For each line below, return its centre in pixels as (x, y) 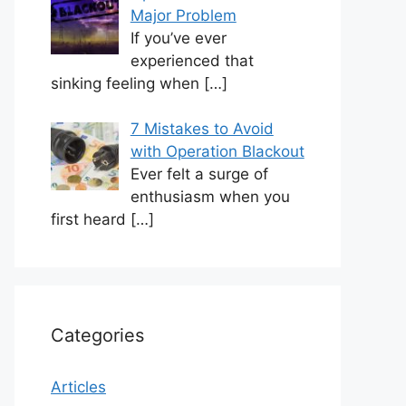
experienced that (192, 60)
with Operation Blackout (217, 151)
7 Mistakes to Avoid (202, 129)
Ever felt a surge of (199, 174)
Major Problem (183, 15)
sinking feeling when (127, 83)
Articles (78, 387)
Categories (97, 335)
